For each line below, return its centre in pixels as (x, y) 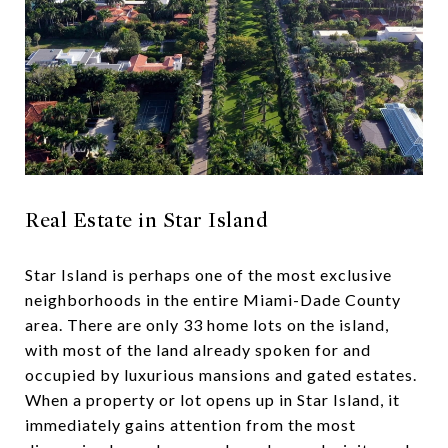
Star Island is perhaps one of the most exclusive (208, 274)
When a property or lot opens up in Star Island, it (212, 399)
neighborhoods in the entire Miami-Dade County (213, 299)
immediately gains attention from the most (190, 424)
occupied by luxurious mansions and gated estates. (221, 374)
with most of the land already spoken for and (198, 349)
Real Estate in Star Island (146, 220)
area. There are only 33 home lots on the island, (207, 324)
